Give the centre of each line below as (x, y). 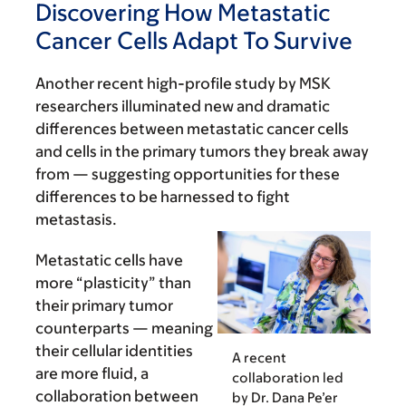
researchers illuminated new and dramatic (183, 106)
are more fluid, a (92, 374)
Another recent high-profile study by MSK (183, 84)
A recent (259, 357)
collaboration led (288, 377)
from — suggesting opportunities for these (188, 174)
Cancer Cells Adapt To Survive (194, 40)
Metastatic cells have (109, 261)
